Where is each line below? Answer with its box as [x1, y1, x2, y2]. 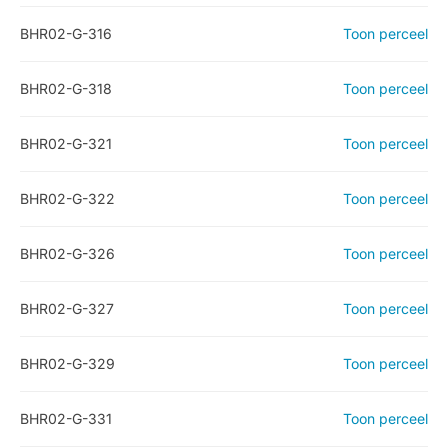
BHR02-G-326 [20, 245, 115, 262]
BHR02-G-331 [20, 410, 112, 427]
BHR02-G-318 [20, 80, 112, 97]
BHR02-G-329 [20, 355, 115, 372]
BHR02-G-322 [20, 190, 115, 207]
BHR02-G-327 [20, 300, 114, 317]
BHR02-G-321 [20, 135, 112, 152]
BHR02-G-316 [20, 25, 112, 42]
